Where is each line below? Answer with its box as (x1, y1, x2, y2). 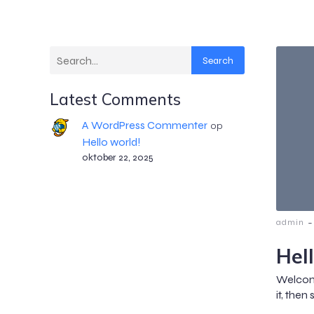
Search (202, 54, 233, 67)
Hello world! (81, 135, 141, 149)
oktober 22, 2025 (81, 151, 153, 163)
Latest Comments (50, 89, 181, 109)
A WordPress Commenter (81, 118, 207, 132)
